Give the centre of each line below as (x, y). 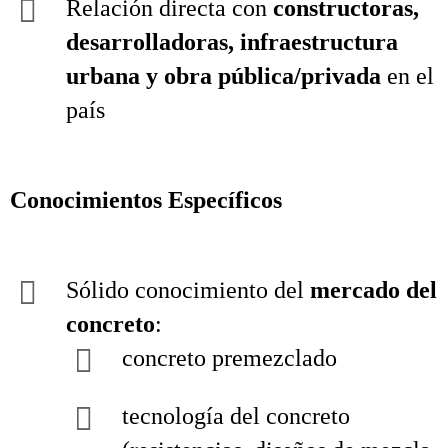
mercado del (373, 290)
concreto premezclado (229, 358)
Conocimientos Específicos (146, 200)
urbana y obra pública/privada (223, 76)
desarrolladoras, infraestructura (232, 42)
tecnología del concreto (236, 416)
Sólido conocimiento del (188, 290)
